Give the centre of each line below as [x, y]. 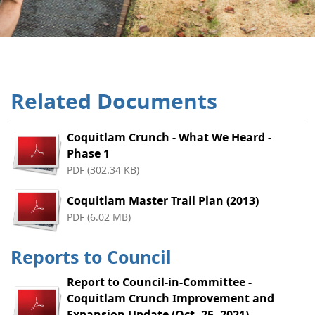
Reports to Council [91, 257]
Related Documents [114, 101]
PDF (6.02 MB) [99, 217]
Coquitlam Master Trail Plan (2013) [163, 201]
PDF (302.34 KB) [103, 169]
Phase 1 [88, 153]
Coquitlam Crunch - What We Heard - [169, 137]
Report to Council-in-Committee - [159, 282]
